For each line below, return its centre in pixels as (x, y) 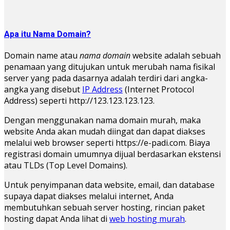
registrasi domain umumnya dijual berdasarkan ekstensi (112, 154)
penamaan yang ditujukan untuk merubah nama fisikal (110, 66)
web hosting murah (147, 218)
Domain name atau (42, 55)
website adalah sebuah (176, 55)
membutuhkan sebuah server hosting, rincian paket (104, 207)
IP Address (102, 89)
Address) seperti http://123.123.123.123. (79, 100)
